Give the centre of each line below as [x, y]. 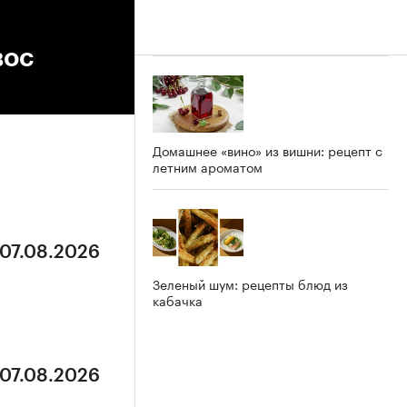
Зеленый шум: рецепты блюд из [250, 283]
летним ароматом [208, 166]
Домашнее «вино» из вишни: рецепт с [268, 149]
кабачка [178, 299]
